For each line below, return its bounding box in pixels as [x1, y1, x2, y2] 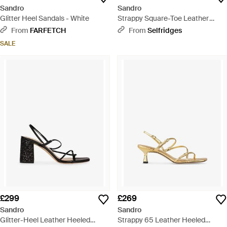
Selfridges [147, 25, 182, 35]
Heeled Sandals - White [118, 23, 193, 33]
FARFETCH [30, 25, 66, 35]
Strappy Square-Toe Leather [118, 13, 209, 23]
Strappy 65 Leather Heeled [118, 215, 205, 224]
